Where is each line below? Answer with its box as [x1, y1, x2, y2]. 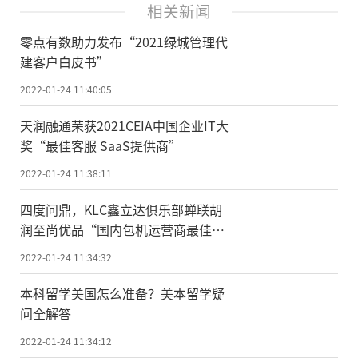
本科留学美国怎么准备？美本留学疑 [20, 283, 225, 303]
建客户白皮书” [20, 52, 109, 72]
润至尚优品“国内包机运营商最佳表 [20, 220, 225, 240]
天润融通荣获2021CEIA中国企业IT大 [20, 116, 229, 136]
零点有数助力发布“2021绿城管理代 [20, 32, 228, 52]
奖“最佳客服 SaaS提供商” [20, 136, 181, 156]
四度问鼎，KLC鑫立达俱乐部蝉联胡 [20, 200, 222, 220]
